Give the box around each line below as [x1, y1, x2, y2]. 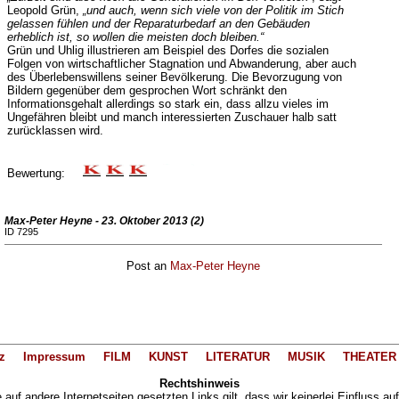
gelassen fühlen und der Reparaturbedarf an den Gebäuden [6, 17, 310, 30]
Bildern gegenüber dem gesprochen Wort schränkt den [6, 84, 287, 97]
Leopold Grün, [6, 4, 83, 17]
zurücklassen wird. [6, 124, 103, 137]
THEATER [342, 350, 396, 364]
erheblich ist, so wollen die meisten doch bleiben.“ [6, 30, 264, 44]
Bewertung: [6, 167, 83, 180]
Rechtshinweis [159, 377, 240, 391]
